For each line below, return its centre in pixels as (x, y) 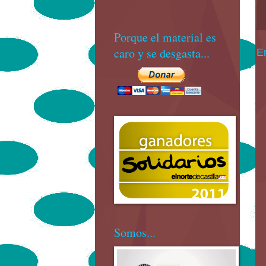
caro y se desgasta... (162, 53)
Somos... (135, 233)
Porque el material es (165, 37)
